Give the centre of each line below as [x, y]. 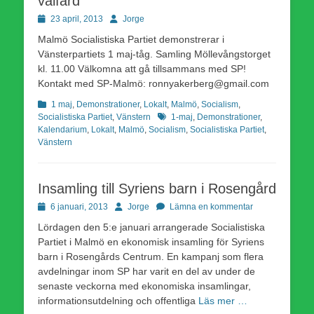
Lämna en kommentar [211, 206]
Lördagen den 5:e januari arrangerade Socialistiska [151, 227]
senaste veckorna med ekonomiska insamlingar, [144, 286]
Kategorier [57, 103]
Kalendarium [62, 129]
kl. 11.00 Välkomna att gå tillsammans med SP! [142, 68]
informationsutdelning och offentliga [118, 300]
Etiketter [172, 116]
